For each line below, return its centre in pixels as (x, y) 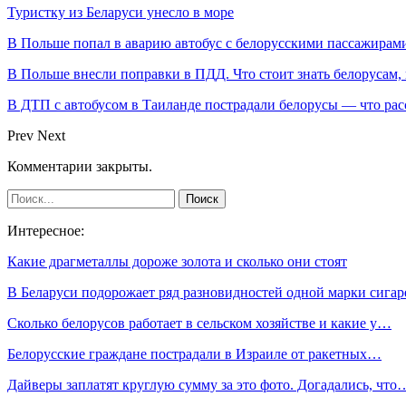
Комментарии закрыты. (80, 166)
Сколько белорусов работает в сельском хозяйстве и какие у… (199, 323)
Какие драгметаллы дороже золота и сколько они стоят (177, 261)
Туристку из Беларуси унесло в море (121, 12)
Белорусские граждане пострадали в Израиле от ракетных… (194, 353)
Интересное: (46, 230)
